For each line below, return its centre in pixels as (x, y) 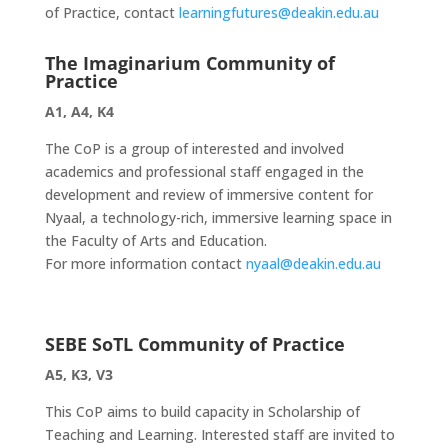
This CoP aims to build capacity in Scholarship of (202, 411)
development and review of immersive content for (208, 194)
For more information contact (145, 263)
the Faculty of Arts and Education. (155, 240)
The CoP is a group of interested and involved (194, 148)
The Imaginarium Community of (189, 63)
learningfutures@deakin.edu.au (278, 12)
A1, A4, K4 (79, 111)
